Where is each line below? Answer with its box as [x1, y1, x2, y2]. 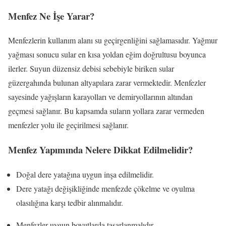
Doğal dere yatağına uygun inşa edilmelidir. [16, 168, 154, 180]
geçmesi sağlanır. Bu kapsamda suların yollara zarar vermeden [8, 105, 204, 117]
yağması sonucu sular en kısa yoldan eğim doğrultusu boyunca [8, 49, 206, 60]
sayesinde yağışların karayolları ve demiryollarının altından [8, 91, 193, 102]
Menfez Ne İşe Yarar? [8, 9, 94, 23]
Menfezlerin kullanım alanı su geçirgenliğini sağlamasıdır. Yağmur [8, 35, 217, 46]
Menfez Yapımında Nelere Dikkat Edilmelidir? [8, 142, 193, 156]
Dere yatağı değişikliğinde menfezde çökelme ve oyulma [16, 183, 195, 194]
